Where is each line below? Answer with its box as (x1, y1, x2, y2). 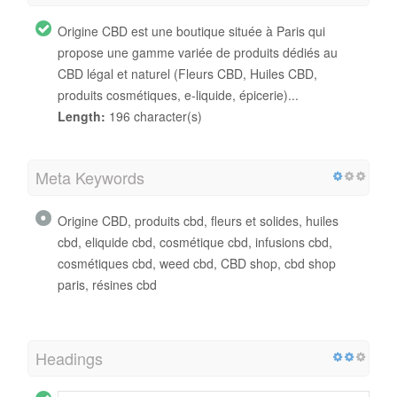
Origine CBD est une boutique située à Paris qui (58, 21, 325, 40)
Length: (58, 106, 105, 125)
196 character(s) (105, 106, 202, 125)
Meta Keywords (35, 165, 144, 189)
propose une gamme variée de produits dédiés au (58, 43, 338, 61)
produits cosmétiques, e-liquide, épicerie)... (58, 85, 299, 104)
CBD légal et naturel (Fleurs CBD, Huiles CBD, (58, 64, 317, 82)
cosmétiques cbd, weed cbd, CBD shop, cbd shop (58, 253, 336, 272)
